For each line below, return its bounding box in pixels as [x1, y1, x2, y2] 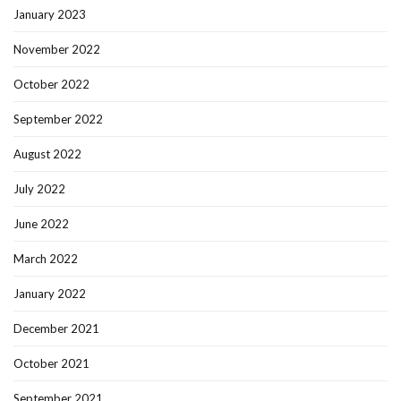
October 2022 [13, 77, 90, 92]
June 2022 [13, 217, 69, 232]
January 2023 [13, 7, 86, 22]
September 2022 [13, 112, 103, 127]
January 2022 [13, 286, 86, 302]
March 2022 [13, 252, 78, 267]
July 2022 [13, 182, 65, 197]
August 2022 [13, 147, 81, 162]
